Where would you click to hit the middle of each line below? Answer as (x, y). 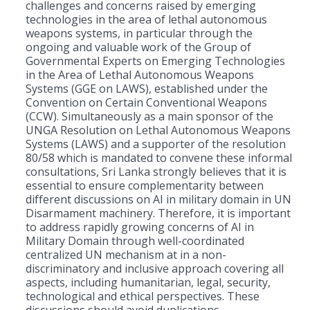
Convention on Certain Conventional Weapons (146, 102)
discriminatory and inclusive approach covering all (155, 268)
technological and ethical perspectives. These (143, 296)
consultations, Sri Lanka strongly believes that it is (156, 171)
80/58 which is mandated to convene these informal (159, 157)
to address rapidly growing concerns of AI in (140, 227)
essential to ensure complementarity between (145, 185)
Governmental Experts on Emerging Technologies (155, 61)
